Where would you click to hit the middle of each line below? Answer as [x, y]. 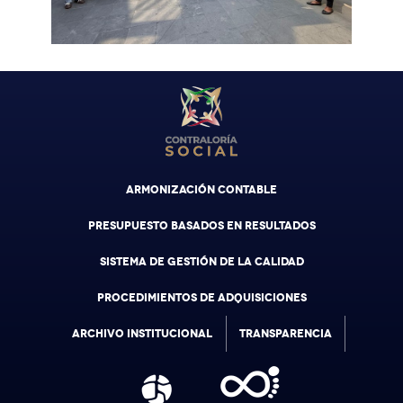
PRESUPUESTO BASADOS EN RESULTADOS [201, 226]
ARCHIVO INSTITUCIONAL [142, 334]
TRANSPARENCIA [285, 334]
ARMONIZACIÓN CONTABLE [201, 190]
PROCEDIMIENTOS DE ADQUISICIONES [201, 298]
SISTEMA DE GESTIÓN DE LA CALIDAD [201, 262]
